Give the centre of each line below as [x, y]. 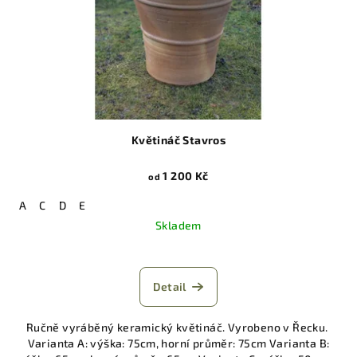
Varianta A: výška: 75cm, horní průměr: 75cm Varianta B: [178, 343]
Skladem [178, 226]
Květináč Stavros [178, 140]
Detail [170, 287]
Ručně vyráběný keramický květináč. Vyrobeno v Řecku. [178, 328]
